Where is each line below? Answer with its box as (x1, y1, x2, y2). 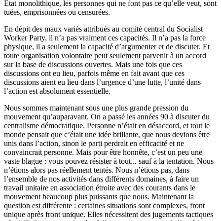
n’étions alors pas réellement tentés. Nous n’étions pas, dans (4, 165, 189, 174)
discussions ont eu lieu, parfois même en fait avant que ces (4, 69, 184, 77)
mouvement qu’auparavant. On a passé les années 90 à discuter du (4, 112, 210, 121)
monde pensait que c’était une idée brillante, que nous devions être (4, 130, 210, 139)
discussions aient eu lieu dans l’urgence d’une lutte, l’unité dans (4, 77, 201, 86)
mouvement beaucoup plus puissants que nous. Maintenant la (4, 192, 194, 201)
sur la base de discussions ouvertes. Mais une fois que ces (4, 60, 182, 69)
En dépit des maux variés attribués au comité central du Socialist (4, 24, 203, 33)
